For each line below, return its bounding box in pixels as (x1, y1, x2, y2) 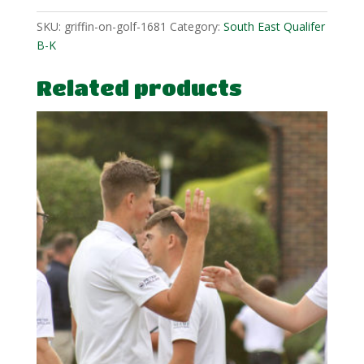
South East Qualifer (223, 19, 325, 35)
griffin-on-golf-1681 (63, 19, 167, 35)
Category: (169, 19, 223, 35)
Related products (36, 76, 242, 101)
